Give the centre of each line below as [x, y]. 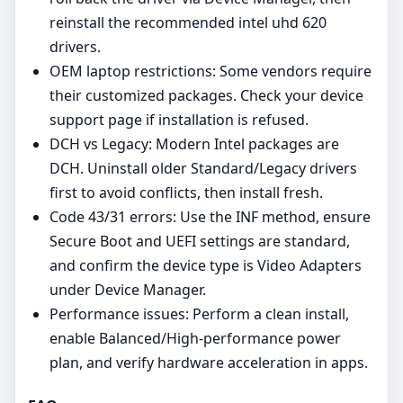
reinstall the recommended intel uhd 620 [188, 22]
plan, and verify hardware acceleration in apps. [209, 362]
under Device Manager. [128, 289]
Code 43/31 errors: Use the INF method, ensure [210, 216]
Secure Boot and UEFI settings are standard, [200, 241]
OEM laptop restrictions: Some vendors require [210, 71]
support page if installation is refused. [179, 119]
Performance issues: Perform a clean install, [199, 313]
